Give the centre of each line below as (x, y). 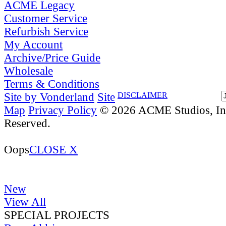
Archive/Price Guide (52, 58)
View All (25, 202)
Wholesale (29, 71)
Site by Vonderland (49, 97)
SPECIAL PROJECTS (57, 215)
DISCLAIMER (143, 95)
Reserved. (27, 123)
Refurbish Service (46, 31)
